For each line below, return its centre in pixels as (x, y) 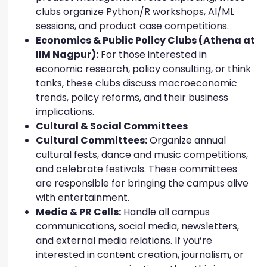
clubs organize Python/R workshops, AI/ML (135, 12)
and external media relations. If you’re (124, 241)
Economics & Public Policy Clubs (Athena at (145, 41)
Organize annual (187, 141)
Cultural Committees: (91, 141)
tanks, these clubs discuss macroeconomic (136, 83)
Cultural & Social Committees (112, 126)
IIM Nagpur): (67, 55)
